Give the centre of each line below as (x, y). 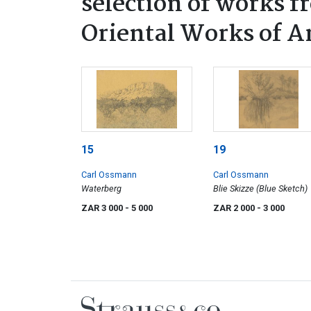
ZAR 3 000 (103, 208)
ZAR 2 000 (235, 208)
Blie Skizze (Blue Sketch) (260, 189)
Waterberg (101, 189)
